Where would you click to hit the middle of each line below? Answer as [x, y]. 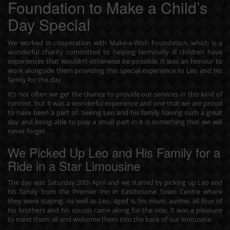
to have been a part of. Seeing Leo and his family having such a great [115, 112]
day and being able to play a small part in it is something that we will [115, 121]
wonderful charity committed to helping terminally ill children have [115, 52]
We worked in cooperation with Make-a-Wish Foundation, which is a [115, 42]
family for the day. [35, 79]
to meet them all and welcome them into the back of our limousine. [110, 219]
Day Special [49, 24]
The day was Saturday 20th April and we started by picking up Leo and [115, 182]
